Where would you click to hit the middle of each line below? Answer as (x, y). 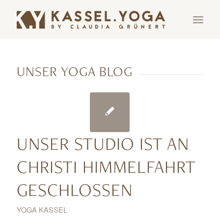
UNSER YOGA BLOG (74, 71)
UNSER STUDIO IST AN (103, 143)
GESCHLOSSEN (74, 189)
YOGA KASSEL (42, 209)
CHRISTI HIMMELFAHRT (106, 166)
